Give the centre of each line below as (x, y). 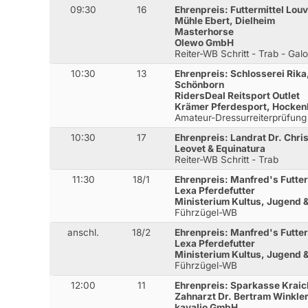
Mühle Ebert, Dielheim (225, 21)
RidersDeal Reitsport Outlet (238, 96)
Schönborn (200, 85)
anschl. (84, 233)
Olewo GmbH (205, 43)
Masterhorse (205, 32)
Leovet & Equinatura (220, 149)
